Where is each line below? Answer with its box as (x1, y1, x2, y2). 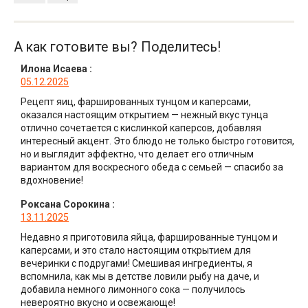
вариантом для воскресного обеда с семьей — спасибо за (21, 162, 283, 173)
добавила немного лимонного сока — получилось (21, 284, 245, 296)
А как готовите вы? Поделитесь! (14, 38, 221, 55)
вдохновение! (21, 175, 83, 186)
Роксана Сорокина (21, 199, 110, 210)
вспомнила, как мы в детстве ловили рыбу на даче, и (21, 271, 259, 283)
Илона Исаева (21, 63, 87, 75)
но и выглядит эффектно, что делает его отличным (21, 148, 254, 160)
